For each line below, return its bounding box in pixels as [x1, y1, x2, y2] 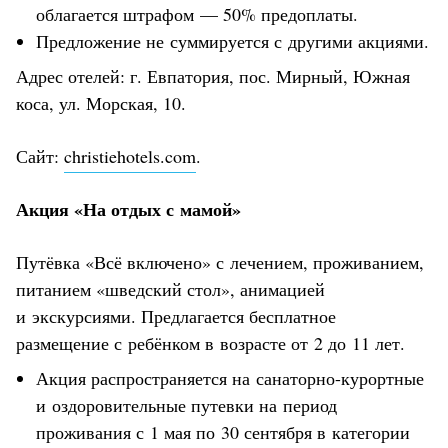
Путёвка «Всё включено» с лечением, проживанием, [16, 249, 424, 274]
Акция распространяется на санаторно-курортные [36, 365, 424, 390]
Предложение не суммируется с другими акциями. [36, 28, 429, 53]
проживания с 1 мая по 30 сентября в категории [36, 419, 410, 444]
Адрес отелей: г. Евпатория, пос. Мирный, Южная [16, 63, 410, 88]
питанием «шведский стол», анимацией [16, 276, 325, 301]
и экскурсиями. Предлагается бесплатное [16, 303, 336, 328]
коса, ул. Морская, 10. [16, 90, 186, 115]
